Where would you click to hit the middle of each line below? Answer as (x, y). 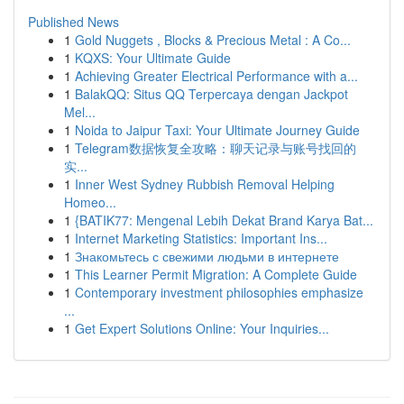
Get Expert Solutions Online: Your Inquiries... (202, 328)
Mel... (80, 112)
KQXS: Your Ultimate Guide (153, 58)
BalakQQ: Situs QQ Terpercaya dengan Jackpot (211, 94)
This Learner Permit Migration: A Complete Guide (216, 274)
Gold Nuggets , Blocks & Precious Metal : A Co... (213, 40)
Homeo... (90, 202)
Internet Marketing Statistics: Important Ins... (201, 238)
